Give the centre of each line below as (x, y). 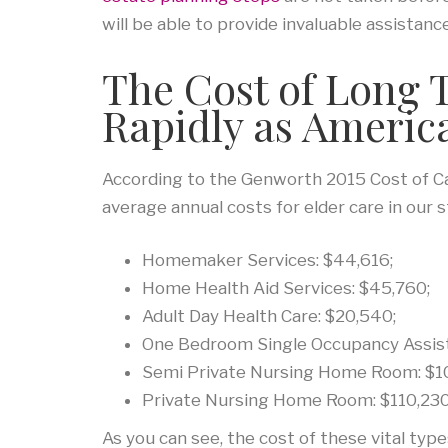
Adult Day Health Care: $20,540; (269, 316)
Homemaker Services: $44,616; (267, 260)
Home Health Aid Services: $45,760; (286, 288)
